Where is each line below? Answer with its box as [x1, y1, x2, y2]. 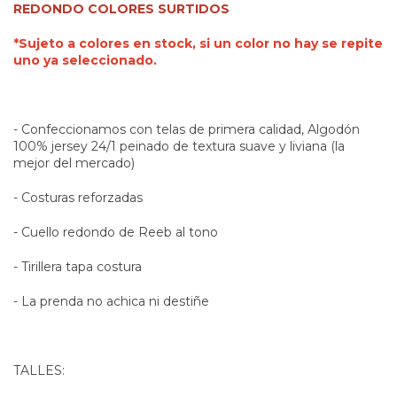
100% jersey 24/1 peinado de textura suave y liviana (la [13, 137, 345, 154]
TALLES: [13, 362, 65, 378]
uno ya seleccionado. [13, 51, 157, 68]
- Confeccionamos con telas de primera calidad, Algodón [13, 121, 360, 137]
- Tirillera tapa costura [13, 258, 142, 275]
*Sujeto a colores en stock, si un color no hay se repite [13, 35, 383, 51]
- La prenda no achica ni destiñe [13, 292, 213, 309]
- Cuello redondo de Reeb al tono [13, 223, 218, 240]
